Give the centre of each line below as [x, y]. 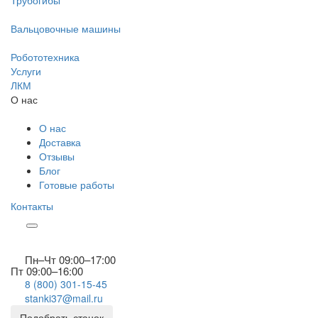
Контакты [32, 206]
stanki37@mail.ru [64, 298]
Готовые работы [77, 185]
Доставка [60, 142]
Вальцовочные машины [66, 28]
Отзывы [57, 156]
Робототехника [45, 57]
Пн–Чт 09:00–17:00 [70, 259]
